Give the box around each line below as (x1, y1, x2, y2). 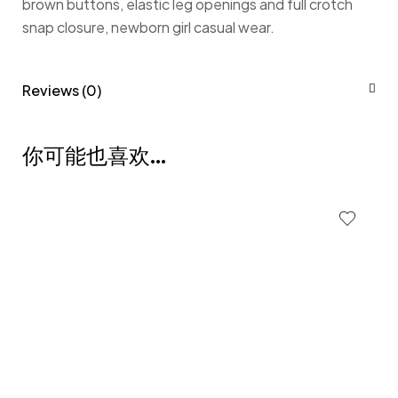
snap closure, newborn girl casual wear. (22, 18, 275, 36)
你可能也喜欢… (22, 142, 166, 170)
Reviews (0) (22, 81, 101, 99)
